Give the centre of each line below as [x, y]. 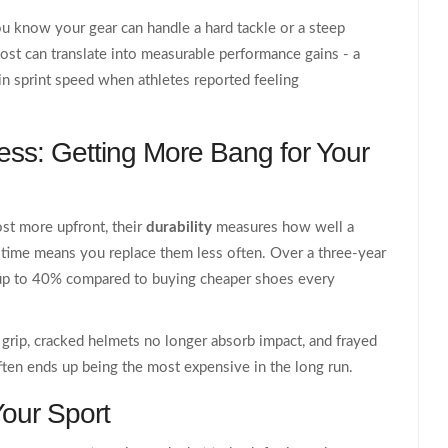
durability [179, 227]
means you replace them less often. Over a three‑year [208, 253]
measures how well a [285, 227]
